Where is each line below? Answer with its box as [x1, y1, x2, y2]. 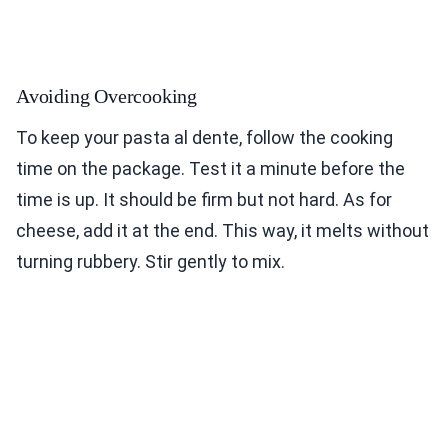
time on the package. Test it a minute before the [16, 157, 405, 179]
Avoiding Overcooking [16, 84, 197, 107]
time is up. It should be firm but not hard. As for [16, 188, 392, 210]
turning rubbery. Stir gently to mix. [16, 250, 285, 272]
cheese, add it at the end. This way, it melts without [16, 219, 429, 241]
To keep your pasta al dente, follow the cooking [16, 126, 393, 148]
